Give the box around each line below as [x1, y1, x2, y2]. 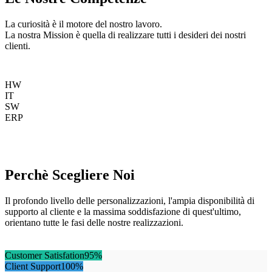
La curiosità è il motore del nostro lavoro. [5, 18, 162, 29]
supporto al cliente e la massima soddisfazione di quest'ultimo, [5, 206, 241, 217]
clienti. [5, 40, 30, 51]
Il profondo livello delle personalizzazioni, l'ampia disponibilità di [5, 195, 254, 206]
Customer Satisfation [5, 250, 84, 260]
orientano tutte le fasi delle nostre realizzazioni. [5, 217, 183, 228]
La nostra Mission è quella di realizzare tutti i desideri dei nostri [5, 29, 246, 40]
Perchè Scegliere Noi [5, 166, 135, 183]
